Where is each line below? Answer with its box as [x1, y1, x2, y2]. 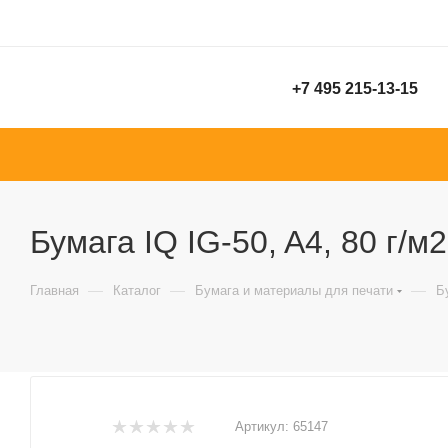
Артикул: [235, 419, 289, 434]
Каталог [113, 283, 161, 298]
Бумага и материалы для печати [195, 283, 393, 298]
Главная [30, 283, 79, 298]
